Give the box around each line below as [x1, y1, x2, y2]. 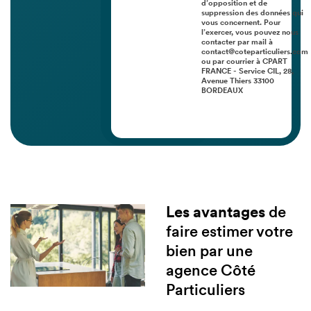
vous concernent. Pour [201, 19, 280, 28]
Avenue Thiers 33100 [201, 78, 274, 86]
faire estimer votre [165, 225, 293, 242]
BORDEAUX [201, 87, 243, 96]
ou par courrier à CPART [201, 58, 287, 67]
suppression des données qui [201, 10, 303, 18]
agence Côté [165, 264, 255, 280]
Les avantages [165, 205, 265, 222]
